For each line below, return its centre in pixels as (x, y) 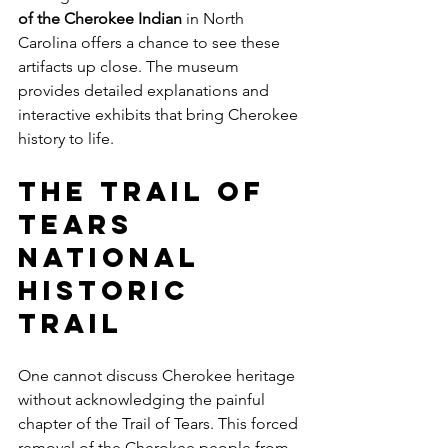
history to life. (66, 138)
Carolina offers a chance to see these (151, 42)
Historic (110, 289)
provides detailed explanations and (145, 90)
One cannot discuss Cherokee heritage (158, 375)
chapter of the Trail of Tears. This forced (160, 423)
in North (215, 18)
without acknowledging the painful (143, 399)
